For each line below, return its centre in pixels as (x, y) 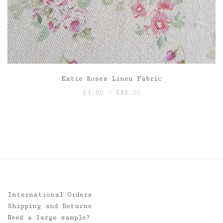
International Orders (50, 194)
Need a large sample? (49, 217)
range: (153, 103)
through (155, 126)
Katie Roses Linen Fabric (111, 78)
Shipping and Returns (50, 206)
